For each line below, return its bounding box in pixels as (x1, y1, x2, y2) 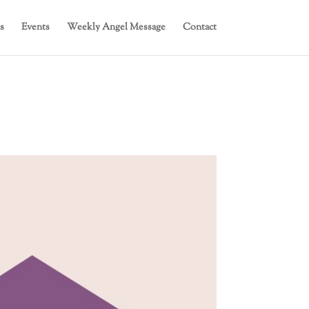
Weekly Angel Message (66, 21, 166, 34)
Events (21, 21, 50, 34)
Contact (182, 21, 217, 34)
